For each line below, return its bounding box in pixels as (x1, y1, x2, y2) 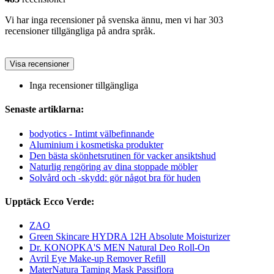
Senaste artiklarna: (5, 104, 84, 115)
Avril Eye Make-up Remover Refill (29, 253, 166, 264)
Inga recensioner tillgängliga (29, 80, 138, 91)
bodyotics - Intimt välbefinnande (29, 128, 154, 139)
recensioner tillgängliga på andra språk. (5, 26, 155, 36)
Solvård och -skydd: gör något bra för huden (29, 172, 201, 183)
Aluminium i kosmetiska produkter (29, 139, 163, 150)
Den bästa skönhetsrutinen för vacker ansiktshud (29, 150, 216, 161)
